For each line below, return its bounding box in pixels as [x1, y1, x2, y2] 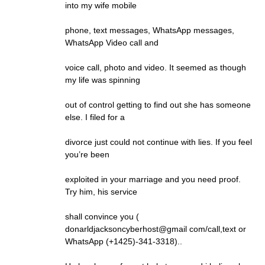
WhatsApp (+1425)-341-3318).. [65, 237, 182, 247]
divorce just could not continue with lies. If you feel [65, 137, 252, 147]
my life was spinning [65, 75, 140, 85]
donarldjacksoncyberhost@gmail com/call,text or [65, 224, 246, 234]
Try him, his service [65, 187, 137, 197]
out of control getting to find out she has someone [65, 100, 251, 110]
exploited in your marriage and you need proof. [65, 174, 241, 185]
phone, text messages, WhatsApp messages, [65, 25, 234, 35]
